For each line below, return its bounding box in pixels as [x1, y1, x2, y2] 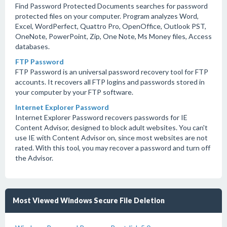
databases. [15, 42, 50, 51]
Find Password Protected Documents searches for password [15, 2, 208, 10]
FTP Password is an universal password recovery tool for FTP [15, 67, 208, 76]
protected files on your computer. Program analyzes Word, [15, 12, 199, 20]
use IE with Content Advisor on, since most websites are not [15, 133, 208, 142]
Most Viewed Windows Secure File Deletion [13, 196, 165, 205]
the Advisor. [15, 154, 53, 162]
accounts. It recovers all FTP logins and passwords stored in [15, 78, 205, 86]
